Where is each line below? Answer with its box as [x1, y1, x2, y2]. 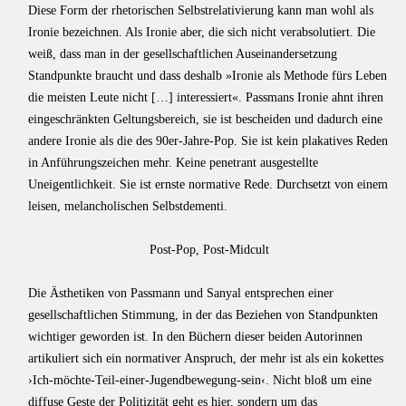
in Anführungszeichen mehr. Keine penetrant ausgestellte [28, 155, 318, 169]
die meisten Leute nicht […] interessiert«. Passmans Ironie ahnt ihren [28, 90, 383, 104]
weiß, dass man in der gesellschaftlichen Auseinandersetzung [28, 46, 337, 61]
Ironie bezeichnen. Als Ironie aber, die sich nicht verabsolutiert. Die [28, 24, 375, 39]
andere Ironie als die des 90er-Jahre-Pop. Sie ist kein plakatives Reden [28, 133, 388, 148]
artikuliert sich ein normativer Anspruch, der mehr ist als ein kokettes [28, 351, 383, 365]
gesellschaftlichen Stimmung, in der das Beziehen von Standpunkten [28, 307, 378, 322]
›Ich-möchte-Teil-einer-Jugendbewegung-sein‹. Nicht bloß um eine [28, 372, 372, 387]
